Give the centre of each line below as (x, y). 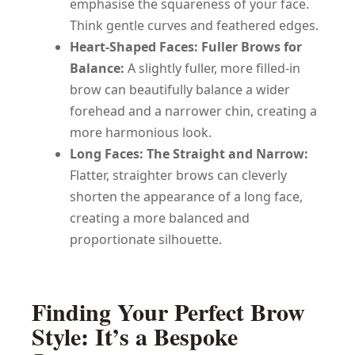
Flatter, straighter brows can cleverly (178, 175)
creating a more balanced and (160, 218)
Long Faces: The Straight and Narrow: (189, 153)
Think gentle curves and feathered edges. (194, 25)
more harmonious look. (141, 132)
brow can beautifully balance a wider (180, 89)
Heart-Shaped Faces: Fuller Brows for (186, 46)
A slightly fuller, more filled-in (212, 68)
